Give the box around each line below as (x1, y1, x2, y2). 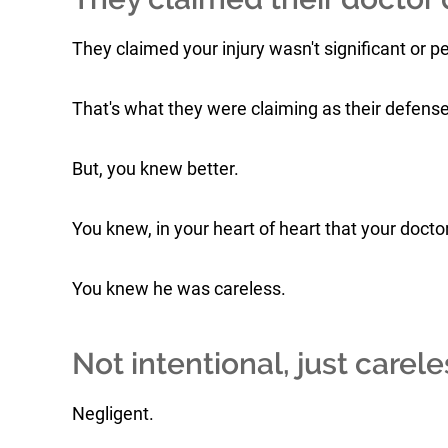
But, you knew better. (72, 158, 239, 179)
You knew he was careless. (72, 278, 286, 299)
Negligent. (72, 403, 154, 424)
